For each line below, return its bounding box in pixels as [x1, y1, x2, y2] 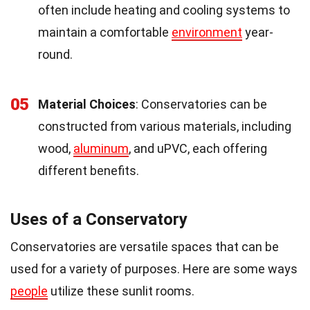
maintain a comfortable [38, 25, 172, 40]
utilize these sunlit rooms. [48, 284, 194, 299]
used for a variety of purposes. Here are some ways [10, 262, 298, 277]
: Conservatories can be [136, 97, 267, 112]
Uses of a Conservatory [10, 210, 188, 230]
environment [172, 25, 242, 40]
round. [38, 47, 73, 62]
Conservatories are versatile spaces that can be [10, 239, 279, 255]
